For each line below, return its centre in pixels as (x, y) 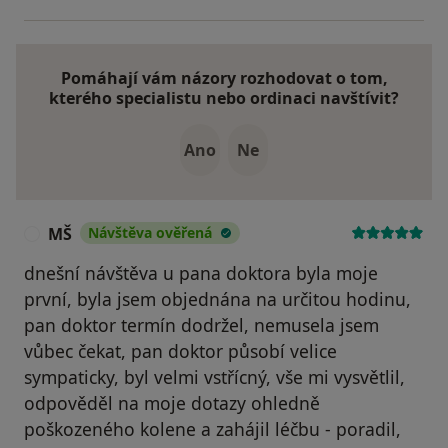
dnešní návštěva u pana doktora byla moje (201, 273)
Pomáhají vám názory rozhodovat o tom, (224, 78)
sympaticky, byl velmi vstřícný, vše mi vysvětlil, (214, 377)
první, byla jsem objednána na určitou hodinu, (217, 299)
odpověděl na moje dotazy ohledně (172, 403)
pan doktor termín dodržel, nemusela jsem (201, 325)
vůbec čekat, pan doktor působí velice (180, 351)
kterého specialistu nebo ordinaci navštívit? (224, 98)
